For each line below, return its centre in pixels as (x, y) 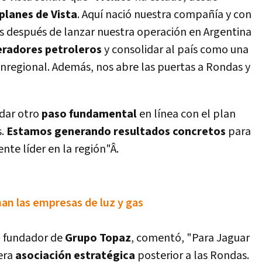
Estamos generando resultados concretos (117, 132)
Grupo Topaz (98, 238)
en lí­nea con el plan (186, 114)
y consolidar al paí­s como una (175, 50)
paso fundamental (89, 114)
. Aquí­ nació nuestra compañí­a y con (164, 15)
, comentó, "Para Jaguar (190, 238)
